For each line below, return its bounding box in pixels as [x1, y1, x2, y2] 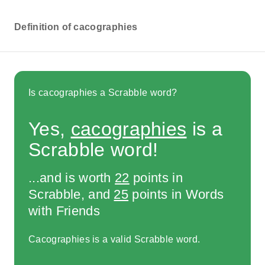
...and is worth [28, 170, 115, 185]
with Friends [28, 203, 100, 218]
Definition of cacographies [14, 22, 138, 32]
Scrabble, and [28, 186, 114, 202]
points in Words [128, 186, 224, 202]
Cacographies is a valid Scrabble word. [28, 234, 201, 245]
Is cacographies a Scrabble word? [28, 87, 177, 98]
